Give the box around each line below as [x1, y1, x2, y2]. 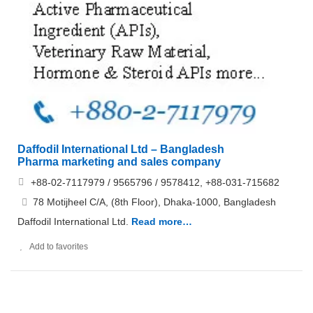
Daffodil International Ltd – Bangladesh [17, 143, 224, 156]
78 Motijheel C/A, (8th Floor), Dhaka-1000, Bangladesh [33, 196, 276, 208]
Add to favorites [29, 242, 88, 252]
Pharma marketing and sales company [17, 156, 221, 168]
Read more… [131, 216, 192, 228]
